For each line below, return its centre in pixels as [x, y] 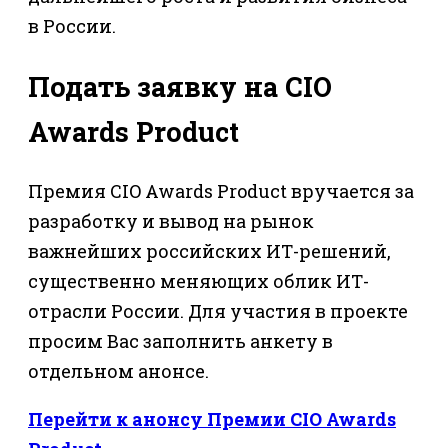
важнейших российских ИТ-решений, [209, 251]
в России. [72, 26]
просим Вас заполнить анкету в [180, 341]
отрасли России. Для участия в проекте [218, 311]
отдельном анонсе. [118, 371]
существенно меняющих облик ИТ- [198, 281]
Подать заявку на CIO [180, 86]
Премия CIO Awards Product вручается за [221, 191]
